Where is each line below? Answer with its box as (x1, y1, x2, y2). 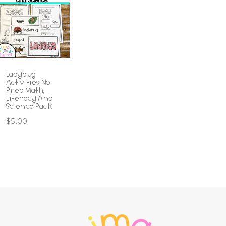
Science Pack (6, 102, 53, 111)
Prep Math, (6, 86, 45, 95)
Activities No (6, 78, 51, 87)
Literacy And (6, 94, 53, 103)
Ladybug (6, 70, 36, 79)
